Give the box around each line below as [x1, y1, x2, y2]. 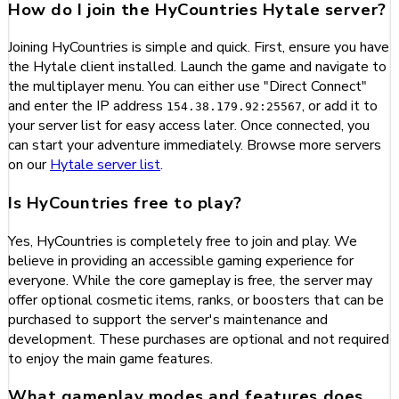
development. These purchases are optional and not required [8, 329, 389, 349]
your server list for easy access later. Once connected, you [8, 116, 370, 136]
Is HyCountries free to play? [8, 191, 242, 215]
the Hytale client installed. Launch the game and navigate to [8, 57, 387, 77]
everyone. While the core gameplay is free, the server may [8, 270, 372, 290]
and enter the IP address [8, 96, 167, 117]
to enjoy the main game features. [8, 348, 213, 369]
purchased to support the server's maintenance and [8, 309, 328, 330]
